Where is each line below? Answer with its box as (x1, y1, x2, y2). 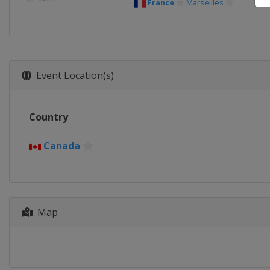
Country (29, 110, 68, 124)
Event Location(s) (31, 69, 114, 82)
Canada (41, 139, 83, 152)
